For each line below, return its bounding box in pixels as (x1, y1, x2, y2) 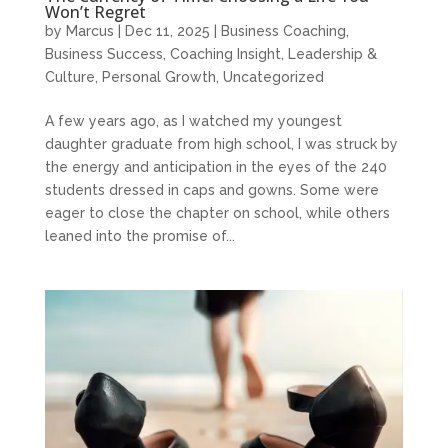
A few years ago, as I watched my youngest (44, 112, 342, 129)
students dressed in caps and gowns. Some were (44, 181, 379, 198)
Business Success (44, 45, 163, 62)
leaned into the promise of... (44, 227, 235, 244)
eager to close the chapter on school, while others (44, 204, 390, 221)
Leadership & (287, 45, 377, 62)
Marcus (65, 22, 114, 39)
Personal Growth (101, 68, 216, 85)
